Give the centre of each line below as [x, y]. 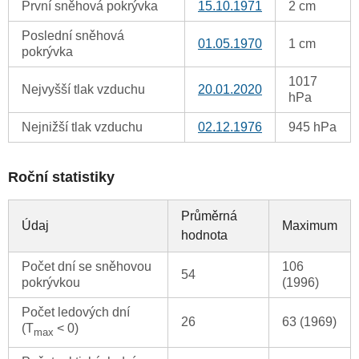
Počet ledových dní [76, 313]
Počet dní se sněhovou [87, 267]
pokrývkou [51, 283]
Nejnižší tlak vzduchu [82, 127]
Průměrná [209, 216]
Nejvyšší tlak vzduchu [83, 90]
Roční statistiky [61, 177]
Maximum [310, 226]
